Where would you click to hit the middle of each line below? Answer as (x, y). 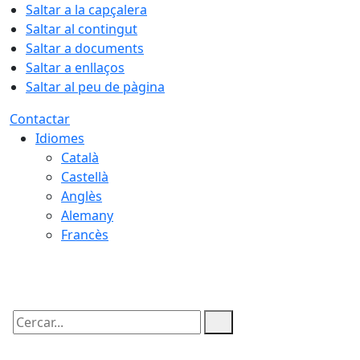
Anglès (82, 196)
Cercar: (31, 336)
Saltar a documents (85, 48)
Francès (85, 235)
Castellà (85, 177)
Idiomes (60, 138)
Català (80, 157)
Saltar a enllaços (75, 67)
